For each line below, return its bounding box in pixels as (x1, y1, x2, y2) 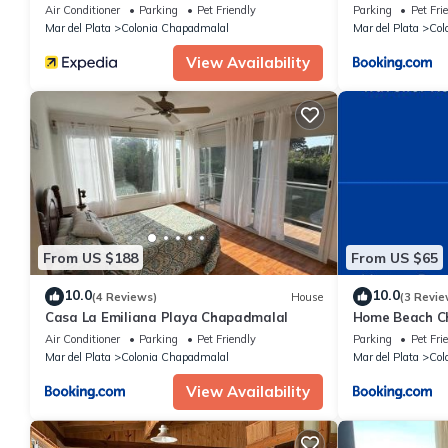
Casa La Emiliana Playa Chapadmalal (45, 309, 289, 326)
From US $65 (350, 248, 438, 267)
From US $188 (43, 248, 138, 267)
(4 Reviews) (92, 289, 157, 304)
